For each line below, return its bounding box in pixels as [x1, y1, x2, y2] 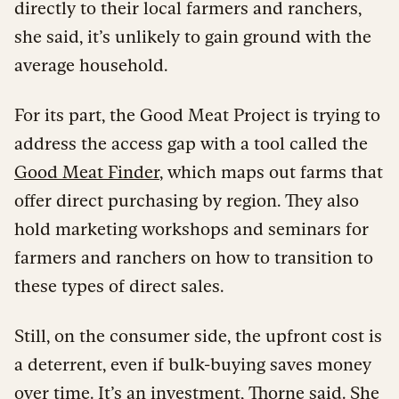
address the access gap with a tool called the [14, 133, 368, 153]
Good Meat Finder [14, 161, 159, 182]
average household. [14, 54, 167, 75]
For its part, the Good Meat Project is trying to [14, 104, 380, 125]
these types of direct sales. [14, 275, 224, 296]
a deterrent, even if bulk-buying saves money [14, 354, 371, 374]
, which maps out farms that [159, 161, 383, 182]
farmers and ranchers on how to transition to [14, 247, 373, 267]
